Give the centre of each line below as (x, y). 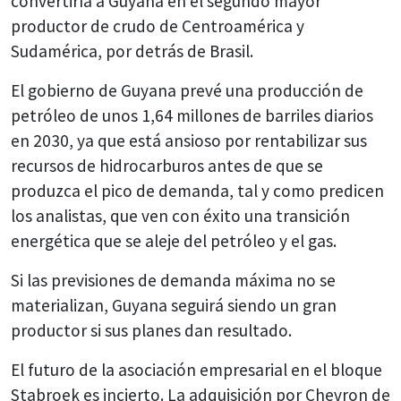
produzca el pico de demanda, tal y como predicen (197, 190)
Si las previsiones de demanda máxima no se (173, 280)
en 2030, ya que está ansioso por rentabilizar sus (189, 140)
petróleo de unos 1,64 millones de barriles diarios (192, 115)
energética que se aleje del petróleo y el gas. (174, 240)
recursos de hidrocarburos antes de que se (167, 165)
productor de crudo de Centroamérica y (158, 26)
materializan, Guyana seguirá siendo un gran (174, 305)
